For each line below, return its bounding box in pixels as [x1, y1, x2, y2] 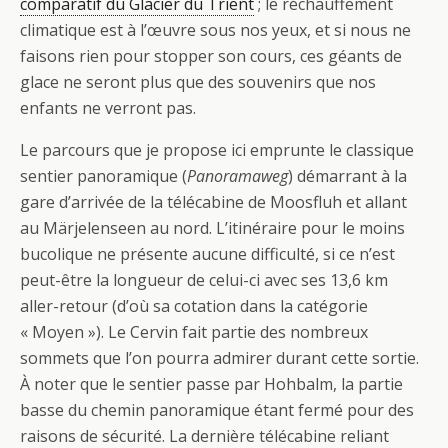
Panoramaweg [187, 165, 288, 187]
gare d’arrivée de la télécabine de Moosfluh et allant [20, 191, 407, 213]
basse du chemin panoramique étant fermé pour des [20, 399, 414, 421]
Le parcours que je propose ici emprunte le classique [20, 139, 414, 161]
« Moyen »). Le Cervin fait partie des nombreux [20, 321, 368, 343]
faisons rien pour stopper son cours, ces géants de [20, 45, 402, 67]
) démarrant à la [288, 165, 407, 187]
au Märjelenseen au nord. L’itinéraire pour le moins [20, 217, 405, 239]
